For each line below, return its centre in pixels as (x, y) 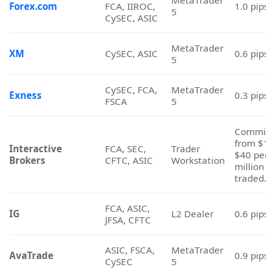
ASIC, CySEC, (132, 161)
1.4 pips (251, 167)
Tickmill (28, 250)
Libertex (29, 208)
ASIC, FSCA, (130, 119)
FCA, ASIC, (127, 78)
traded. (250, 48)
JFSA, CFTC (128, 89)
